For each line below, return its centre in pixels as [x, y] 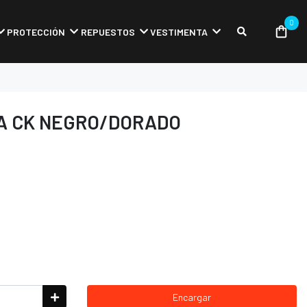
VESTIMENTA [179, 32]
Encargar [192, 297]
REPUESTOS [108, 32]
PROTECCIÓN [36, 32]
